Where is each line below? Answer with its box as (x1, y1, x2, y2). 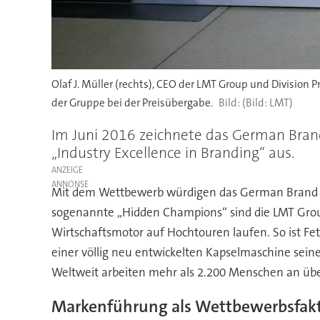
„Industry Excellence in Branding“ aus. (51, 142, 294, 163)
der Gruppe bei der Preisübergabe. (51, 96, 213, 111)
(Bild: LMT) (241, 96, 293, 111)
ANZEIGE (51, 164, 83, 176)
